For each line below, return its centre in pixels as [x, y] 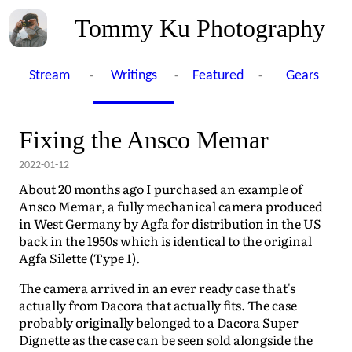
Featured [218, 76]
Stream [50, 76]
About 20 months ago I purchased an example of [161, 189]
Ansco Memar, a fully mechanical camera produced [171, 206]
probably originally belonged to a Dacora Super [159, 322]
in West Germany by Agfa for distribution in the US [170, 223]
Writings [134, 76]
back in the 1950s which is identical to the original [165, 240]
